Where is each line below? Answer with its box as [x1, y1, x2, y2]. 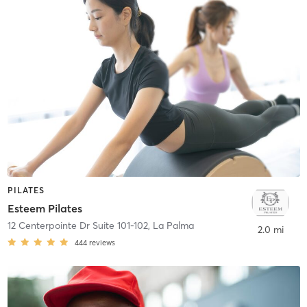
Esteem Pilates [7, 201, 82, 215]
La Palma [152, 219, 194, 232]
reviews [88, 237, 115, 247]
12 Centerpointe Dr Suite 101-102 [7, 219, 148, 232]
